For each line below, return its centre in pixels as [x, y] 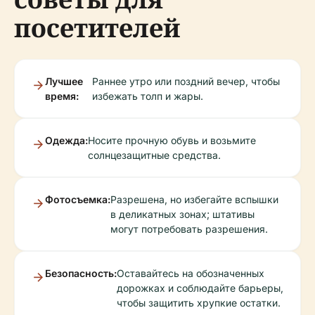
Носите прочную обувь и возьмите [172, 140]
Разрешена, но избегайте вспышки [194, 199]
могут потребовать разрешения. [189, 229]
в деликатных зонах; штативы [182, 214]
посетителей [97, 28]
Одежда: [66, 140]
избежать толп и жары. [148, 96]
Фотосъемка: [78, 199]
